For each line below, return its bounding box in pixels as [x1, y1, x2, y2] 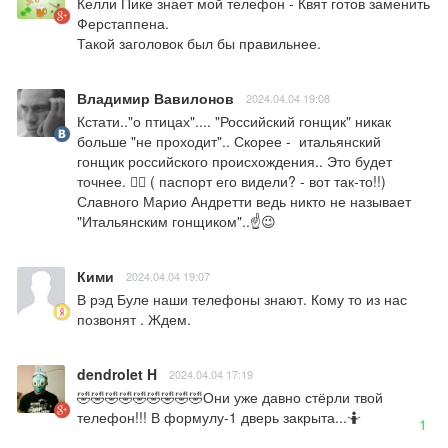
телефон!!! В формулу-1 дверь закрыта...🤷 [77, 406, 361, 427]
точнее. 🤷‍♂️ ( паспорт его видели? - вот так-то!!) [77, 170, 386, 191]
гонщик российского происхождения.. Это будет [77, 150, 392, 171]
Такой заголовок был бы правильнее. [77, 32, 321, 53]
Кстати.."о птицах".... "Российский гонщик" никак [77, 110, 391, 131]
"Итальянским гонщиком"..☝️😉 [77, 210, 276, 231]
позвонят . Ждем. [77, 308, 191, 329]
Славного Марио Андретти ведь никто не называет [77, 190, 411, 211]
